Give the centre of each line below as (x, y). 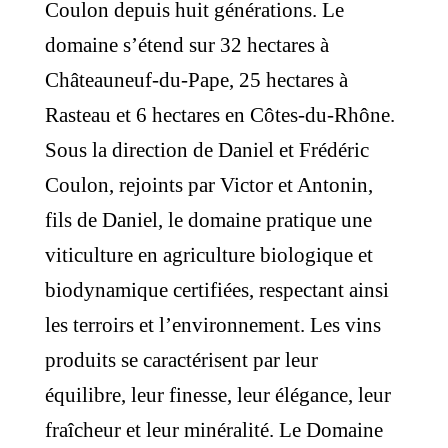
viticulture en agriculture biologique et (208, 255)
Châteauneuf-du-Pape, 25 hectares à (196, 80)
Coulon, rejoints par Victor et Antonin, (208, 185)
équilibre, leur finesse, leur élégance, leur (217, 395)
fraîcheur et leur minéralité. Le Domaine (213, 430)
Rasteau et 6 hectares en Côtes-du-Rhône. (219, 115)
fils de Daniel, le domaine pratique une (208, 220)
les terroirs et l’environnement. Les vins (212, 325)
